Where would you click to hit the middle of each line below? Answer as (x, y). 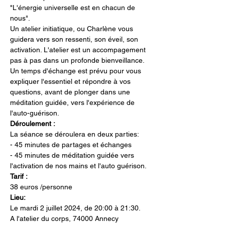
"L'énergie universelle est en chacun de (74, 8)
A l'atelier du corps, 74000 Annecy (65, 219)
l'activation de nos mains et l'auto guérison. (78, 166)
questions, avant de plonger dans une (71, 92)
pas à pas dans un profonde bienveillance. (78, 61)
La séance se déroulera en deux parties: (75, 134)
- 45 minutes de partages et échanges (71, 145)
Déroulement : (33, 124)
